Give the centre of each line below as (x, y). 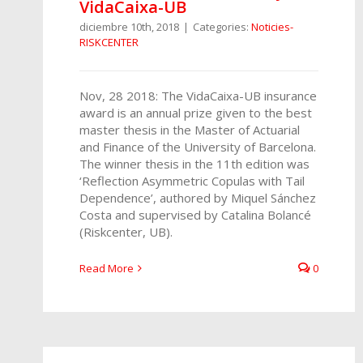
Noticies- (272, 26)
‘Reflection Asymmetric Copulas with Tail (192, 180)
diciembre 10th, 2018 (129, 26)
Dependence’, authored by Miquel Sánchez (198, 197)
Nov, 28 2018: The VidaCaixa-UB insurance (198, 95)
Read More (107, 268)
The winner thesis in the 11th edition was (194, 163)
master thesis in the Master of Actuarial (190, 129)
